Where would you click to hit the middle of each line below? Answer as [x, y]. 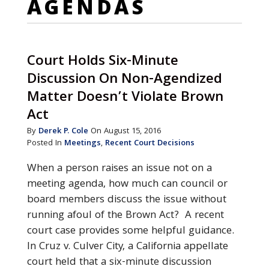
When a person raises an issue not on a [119, 169]
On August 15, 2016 [124, 131]
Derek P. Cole [63, 131]
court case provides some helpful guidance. [130, 231]
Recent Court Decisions [150, 144]
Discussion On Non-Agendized [124, 80]
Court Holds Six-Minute [102, 62]
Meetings [82, 144]
